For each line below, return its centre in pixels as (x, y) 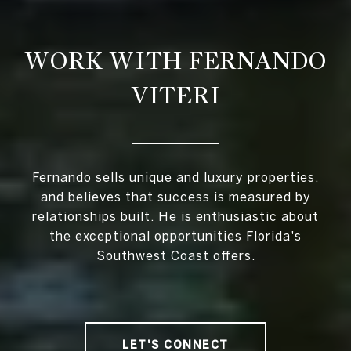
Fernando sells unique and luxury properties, (175, 177)
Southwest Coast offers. (175, 256)
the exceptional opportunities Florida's (175, 236)
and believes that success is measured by (175, 197)
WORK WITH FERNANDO (175, 62)
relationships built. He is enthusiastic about (175, 217)
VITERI (175, 96)
